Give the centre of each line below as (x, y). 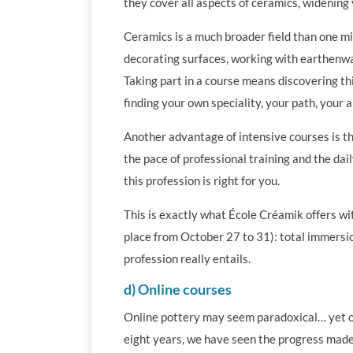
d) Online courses (177, 289)
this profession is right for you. (201, 180)
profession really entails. (187, 258)
